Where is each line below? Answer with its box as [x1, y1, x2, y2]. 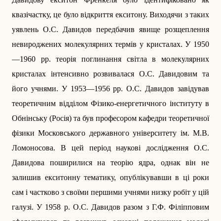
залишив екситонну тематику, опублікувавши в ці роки [12, 173, 209, 182]
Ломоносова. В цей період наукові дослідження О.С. [12, 144, 209, 152]
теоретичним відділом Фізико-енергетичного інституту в [12, 99, 209, 108]
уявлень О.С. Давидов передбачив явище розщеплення [12, 25, 209, 34]
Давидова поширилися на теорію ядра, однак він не [12, 158, 209, 167]
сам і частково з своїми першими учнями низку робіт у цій [12, 188, 209, 197]
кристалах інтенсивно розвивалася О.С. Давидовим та [12, 70, 209, 78]
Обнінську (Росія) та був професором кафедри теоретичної [12, 114, 209, 123]
